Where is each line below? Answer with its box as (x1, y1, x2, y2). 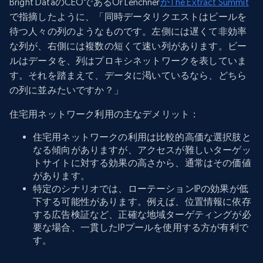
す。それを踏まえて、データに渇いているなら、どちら (9, 70, 247, 82)
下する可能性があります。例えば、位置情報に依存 (33, 196, 251, 208)
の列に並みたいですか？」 (9, 85, 123, 96)
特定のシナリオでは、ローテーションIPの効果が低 (33, 183, 248, 195)
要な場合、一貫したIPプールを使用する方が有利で (33, 222, 248, 234)
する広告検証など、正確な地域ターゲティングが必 (33, 209, 251, 221)
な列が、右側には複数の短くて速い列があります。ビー (9, 41, 247, 52)
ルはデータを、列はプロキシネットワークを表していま (9, 55, 247, 67)
